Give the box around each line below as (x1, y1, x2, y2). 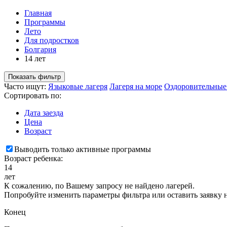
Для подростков (24, 35, 79, 45)
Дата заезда (24, 108, 63, 117)
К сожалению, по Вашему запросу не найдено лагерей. (4, 181, 195, 190)
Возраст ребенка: (4, 154, 63, 163)
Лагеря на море (109, 82, 162, 91)
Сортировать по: (4, 91, 61, 100)
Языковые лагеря (48, 82, 107, 91)
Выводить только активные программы (14, 144, 151, 154)
